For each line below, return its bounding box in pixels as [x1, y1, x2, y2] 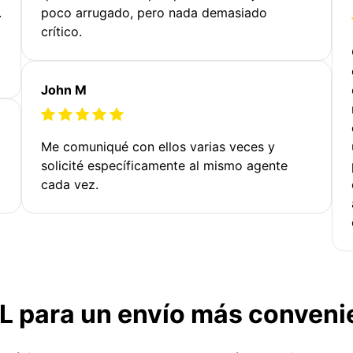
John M [41, 81, 87, 98]
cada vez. [41, 176, 99, 192]
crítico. [41, 23, 83, 39]
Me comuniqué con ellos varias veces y [41, 138, 276, 154]
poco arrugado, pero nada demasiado [41, 4, 268, 20]
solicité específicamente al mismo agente [41, 157, 288, 173]
